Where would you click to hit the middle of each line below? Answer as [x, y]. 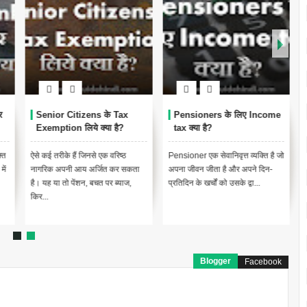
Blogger [216, 261]
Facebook [263, 262]
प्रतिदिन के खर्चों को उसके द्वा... [213, 183]
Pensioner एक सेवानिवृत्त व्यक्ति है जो [225, 156]
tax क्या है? [192, 128]
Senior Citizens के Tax [81, 115]
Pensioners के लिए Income [226, 115]
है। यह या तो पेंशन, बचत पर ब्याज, [80, 183]
